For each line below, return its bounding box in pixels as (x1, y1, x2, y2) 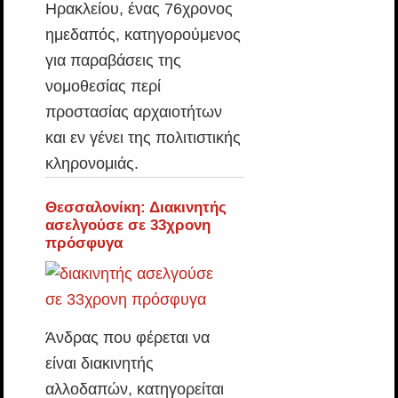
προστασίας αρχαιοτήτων (44, 103, 222, 121)
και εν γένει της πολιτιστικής (44, 129, 241, 147)
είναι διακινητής (44, 354, 154, 372)
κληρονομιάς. (44, 155, 139, 172)
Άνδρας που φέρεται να (44, 329, 210, 346)
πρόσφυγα (44, 235, 123, 251)
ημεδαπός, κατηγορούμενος (44, 26, 241, 44)
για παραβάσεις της (44, 52, 181, 69)
